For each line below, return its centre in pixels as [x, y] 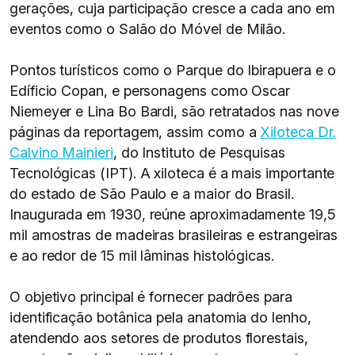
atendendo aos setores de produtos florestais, [159, 338]
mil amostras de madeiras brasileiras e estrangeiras [174, 235]
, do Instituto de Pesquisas [199, 153]
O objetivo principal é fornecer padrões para [151, 297]
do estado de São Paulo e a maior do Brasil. [152, 194]
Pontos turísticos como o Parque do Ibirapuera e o [173, 70]
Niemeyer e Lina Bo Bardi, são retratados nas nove [174, 111]
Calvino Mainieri [61, 153]
